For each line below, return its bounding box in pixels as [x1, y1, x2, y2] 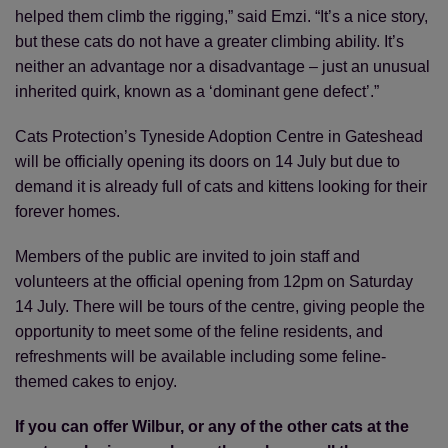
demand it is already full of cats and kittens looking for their [15, 178, 427, 195]
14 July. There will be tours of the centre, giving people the [15, 298, 425, 315]
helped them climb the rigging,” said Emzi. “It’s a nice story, [15, 8, 428, 25]
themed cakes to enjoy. [15, 373, 177, 390]
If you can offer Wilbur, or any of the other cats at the [15, 418, 409, 435]
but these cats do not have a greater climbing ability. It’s [15, 33, 404, 50]
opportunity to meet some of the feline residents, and [15, 323, 383, 340]
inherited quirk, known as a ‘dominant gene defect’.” [15, 83, 379, 100]
